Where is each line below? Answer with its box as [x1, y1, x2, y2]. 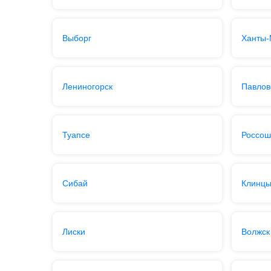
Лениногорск [62, 82, 113, 91]
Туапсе [62, 130, 90, 140]
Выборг [62, 33, 91, 43]
